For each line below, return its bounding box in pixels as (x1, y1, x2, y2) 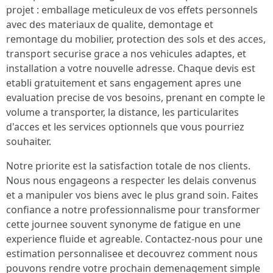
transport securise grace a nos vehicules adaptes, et (6, 47, 246, 60)
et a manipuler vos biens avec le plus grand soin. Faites (6, 188, 258, 202)
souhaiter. (6, 135, 51, 148)
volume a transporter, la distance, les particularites (6, 105, 239, 119)
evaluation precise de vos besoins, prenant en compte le (6, 91, 265, 104)
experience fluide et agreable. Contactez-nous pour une (6, 232, 263, 246)
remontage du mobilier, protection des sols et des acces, (6, 32, 266, 46)
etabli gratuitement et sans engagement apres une (6, 76, 241, 90)
